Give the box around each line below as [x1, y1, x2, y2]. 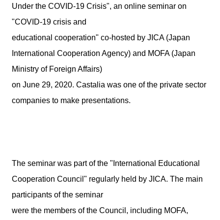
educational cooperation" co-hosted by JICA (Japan [12, 33, 190, 42]
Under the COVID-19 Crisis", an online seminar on [12, 2, 187, 10]
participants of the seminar [12, 191, 103, 199]
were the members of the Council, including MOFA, [12, 206, 188, 215]
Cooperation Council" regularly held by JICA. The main [12, 175, 203, 183]
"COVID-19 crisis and [12, 18, 86, 26]
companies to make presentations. [12, 96, 131, 105]
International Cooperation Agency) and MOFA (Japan [12, 49, 195, 57]
